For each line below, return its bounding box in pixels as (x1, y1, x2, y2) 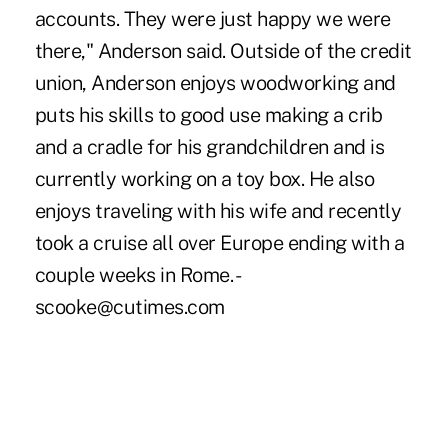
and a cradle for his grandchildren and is (34, 134, 385, 159)
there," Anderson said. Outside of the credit (34, 38, 412, 63)
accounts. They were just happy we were (34, 6, 391, 31)
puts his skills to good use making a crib (34, 102, 383, 127)
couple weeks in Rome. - (34, 262, 242, 287)
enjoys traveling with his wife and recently (34, 198, 402, 223)
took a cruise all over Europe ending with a (34, 230, 405, 255)
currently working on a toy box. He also (34, 166, 375, 191)
